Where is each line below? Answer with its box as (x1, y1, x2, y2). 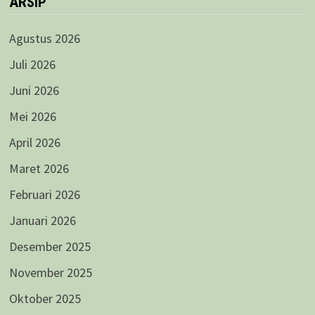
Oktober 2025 (8, 290, 81, 307)
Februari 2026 (8, 186, 80, 202)
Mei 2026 (8, 108, 56, 124)
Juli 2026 (8, 56, 56, 72)
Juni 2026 (8, 82, 59, 98)
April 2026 (8, 134, 60, 150)
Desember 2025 (8, 238, 91, 255)
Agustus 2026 (8, 30, 80, 46)
